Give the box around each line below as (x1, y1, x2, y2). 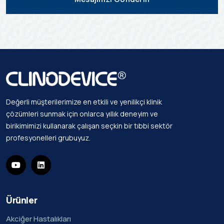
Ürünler (6, 194, 37, 206)
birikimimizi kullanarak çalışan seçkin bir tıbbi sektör (6, 121, 172, 131)
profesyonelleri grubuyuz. (6, 133, 90, 143)
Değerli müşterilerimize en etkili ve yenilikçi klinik (6, 97, 162, 107)
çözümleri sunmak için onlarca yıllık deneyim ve (6, 109, 158, 119)
